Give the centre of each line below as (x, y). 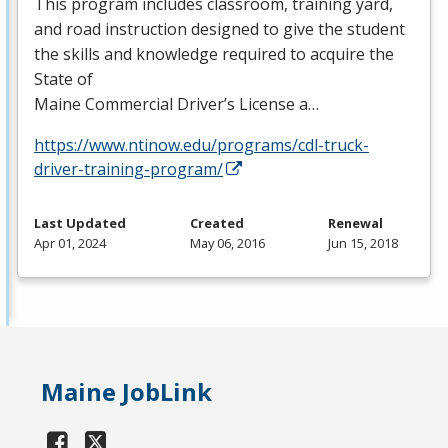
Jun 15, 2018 (363, 243)
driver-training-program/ (128, 169)
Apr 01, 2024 (70, 243)
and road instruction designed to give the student (219, 29)
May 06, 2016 (227, 243)
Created (216, 223)
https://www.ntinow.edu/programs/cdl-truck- (201, 145)
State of (63, 79)
